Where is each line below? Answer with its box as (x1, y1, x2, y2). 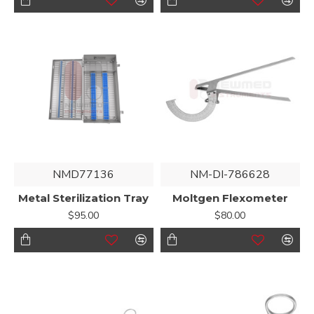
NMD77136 (53, 166, 115, 182)
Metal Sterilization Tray (18, 191, 149, 205)
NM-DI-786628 (190, 166, 271, 182)
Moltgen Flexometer (172, 191, 288, 205)
